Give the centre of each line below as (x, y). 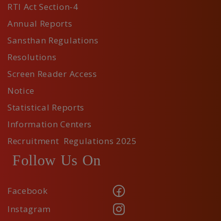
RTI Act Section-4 (43, 7)
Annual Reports (40, 24)
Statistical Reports (46, 108)
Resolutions (32, 57)
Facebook (28, 191)
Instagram (29, 209)
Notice (21, 91)
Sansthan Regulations (53, 40)
